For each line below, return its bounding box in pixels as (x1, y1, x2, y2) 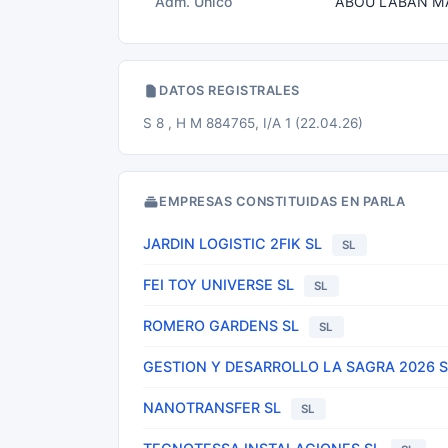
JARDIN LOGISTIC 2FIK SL (143, 235, 322, 252)
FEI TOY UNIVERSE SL (143, 276, 294, 293)
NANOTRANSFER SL (143, 399, 281, 416)
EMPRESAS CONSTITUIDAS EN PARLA (159, 194, 405, 209)
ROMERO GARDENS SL (143, 317, 299, 334)
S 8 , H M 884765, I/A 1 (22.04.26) (143, 115, 363, 131)
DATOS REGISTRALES (159, 83, 300, 98)
